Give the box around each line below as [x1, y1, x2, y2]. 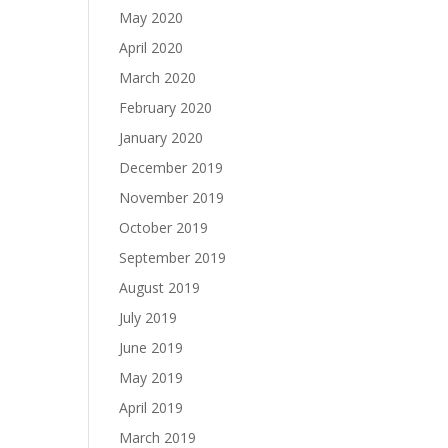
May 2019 [119, 368, 184, 387]
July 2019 [119, 308, 178, 327]
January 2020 [119, 128, 204, 147]
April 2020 [119, 38, 184, 57]
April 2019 [119, 398, 184, 417]
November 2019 [119, 188, 225, 207]
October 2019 [119, 218, 209, 237]
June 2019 [119, 338, 184, 357]
